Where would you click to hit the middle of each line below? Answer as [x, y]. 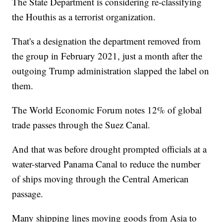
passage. [28, 193]
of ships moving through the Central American [101, 178]
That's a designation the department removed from [107, 41]
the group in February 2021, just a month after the [107, 55]
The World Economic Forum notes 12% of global [107, 110]
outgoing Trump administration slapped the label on [111, 70]
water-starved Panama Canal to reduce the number [106, 164]
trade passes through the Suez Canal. [81, 124]
